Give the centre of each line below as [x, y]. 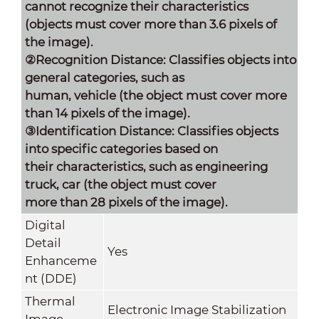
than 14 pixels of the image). [107, 113]
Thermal [50, 301]
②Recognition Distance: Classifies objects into [160, 59]
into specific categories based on [121, 148]
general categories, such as [104, 77]
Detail [43, 242]
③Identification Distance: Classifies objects [151, 131]
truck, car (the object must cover [120, 184]
